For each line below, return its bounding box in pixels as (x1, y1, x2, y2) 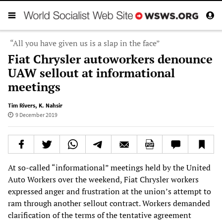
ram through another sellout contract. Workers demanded (8, 197, 210, 209)
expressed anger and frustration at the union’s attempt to (8, 185, 211, 197)
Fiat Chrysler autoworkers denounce (8, 51, 213, 67)
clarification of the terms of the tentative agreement (8, 209, 191, 221)
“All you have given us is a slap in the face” (10, 37, 160, 49)
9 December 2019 (15, 111, 57, 118)
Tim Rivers (8, 101, 35, 109)
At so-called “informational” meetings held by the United (8, 162, 211, 173)
